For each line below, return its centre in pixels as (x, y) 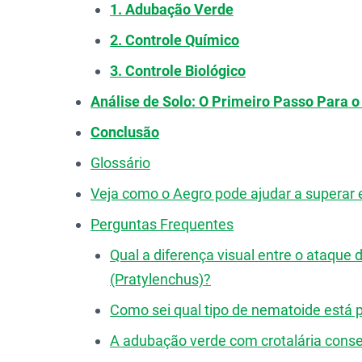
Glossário (120, 163)
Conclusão (125, 132)
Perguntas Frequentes (162, 224)
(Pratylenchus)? (160, 279)
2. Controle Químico (175, 40)
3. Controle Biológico (178, 71)
